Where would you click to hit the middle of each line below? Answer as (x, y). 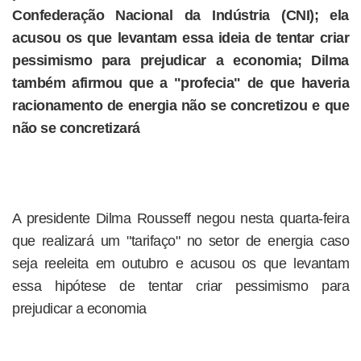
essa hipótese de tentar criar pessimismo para (180, 286)
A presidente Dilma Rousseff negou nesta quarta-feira (180, 218)
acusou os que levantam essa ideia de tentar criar (180, 38)
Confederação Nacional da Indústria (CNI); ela (180, 15)
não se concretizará (76, 128)
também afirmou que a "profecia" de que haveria (180, 83)
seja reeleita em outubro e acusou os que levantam (180, 263)
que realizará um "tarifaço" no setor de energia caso (180, 241)
